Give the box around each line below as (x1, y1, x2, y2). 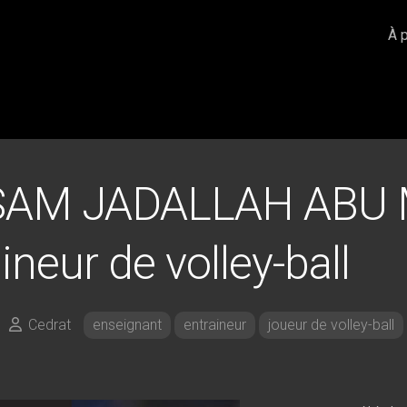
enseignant (93, 315, 162, 333)
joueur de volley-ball (268, 315, 394, 333)
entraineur (184, 315, 246, 333)
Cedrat (28, 315, 71, 333)
